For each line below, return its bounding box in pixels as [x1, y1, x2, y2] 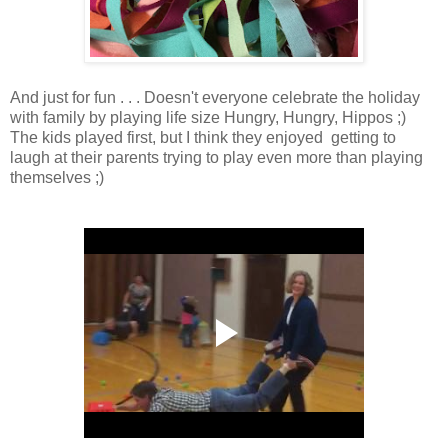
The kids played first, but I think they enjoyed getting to [10, 128, 396, 146]
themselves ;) [10, 168, 112, 186]
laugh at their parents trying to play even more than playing [10, 148, 423, 166]
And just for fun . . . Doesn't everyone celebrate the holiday [10, 88, 420, 106]
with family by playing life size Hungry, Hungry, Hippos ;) [10, 108, 422, 126]
